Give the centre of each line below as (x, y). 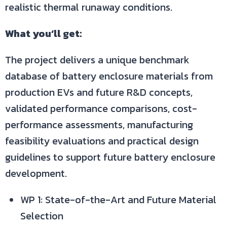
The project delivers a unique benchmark (97, 60)
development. (36, 173)
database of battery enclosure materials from (109, 76)
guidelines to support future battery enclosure (110, 157)
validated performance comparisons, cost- (101, 108)
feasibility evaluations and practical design (102, 141)
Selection (42, 216)
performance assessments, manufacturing (99, 125)
